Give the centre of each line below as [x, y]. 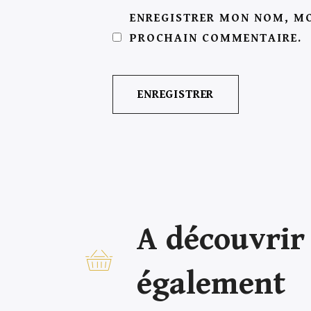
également [211, 284]
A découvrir [221, 239]
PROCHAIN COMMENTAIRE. [216, 38]
